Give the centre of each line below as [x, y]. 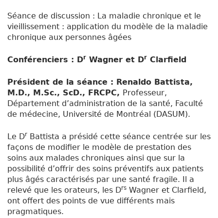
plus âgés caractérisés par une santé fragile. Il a [101, 180]
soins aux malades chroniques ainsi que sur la [96, 158]
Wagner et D [115, 60]
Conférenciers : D [45, 60]
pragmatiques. [36, 212]
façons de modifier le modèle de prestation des [99, 147]
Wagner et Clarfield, [166, 190]
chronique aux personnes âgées [69, 37]
